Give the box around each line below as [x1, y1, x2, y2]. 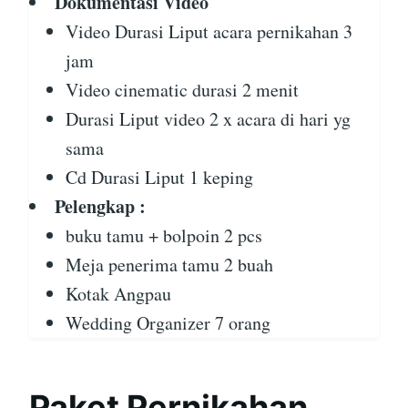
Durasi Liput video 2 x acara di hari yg [66, 107, 351, 132]
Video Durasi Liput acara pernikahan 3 [66, 19, 352, 45]
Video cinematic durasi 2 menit [66, 77, 299, 103]
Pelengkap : [55, 193, 146, 220]
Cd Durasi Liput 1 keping [66, 165, 253, 190]
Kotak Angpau [66, 281, 171, 307]
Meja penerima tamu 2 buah [66, 252, 273, 278]
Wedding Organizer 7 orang [66, 311, 270, 336]
